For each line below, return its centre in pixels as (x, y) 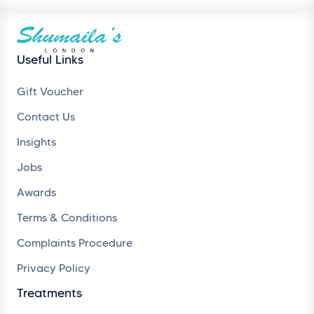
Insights (36, 142)
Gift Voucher (50, 91)
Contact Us (46, 116)
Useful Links (50, 59)
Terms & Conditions (67, 217)
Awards (36, 192)
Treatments (49, 293)
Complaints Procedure (75, 243)
